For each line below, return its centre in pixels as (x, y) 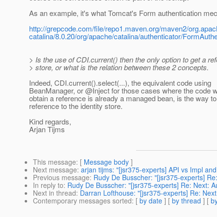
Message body (106, 162)
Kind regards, (50, 122)
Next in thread (54, 193)
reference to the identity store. (76, 106)
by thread (186, 201)
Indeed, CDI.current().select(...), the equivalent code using (120, 83)
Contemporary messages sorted (82, 201)
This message (54, 162)
